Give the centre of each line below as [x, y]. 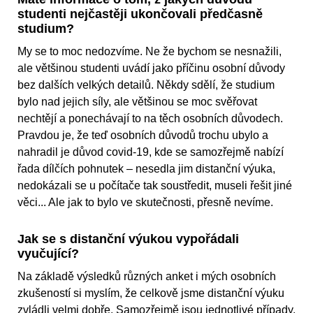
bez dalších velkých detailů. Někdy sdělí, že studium [146, 85]
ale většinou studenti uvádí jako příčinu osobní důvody [151, 68]
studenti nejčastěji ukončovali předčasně [140, 14]
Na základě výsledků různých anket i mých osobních [147, 277]
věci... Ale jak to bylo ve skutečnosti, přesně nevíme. [145, 203]
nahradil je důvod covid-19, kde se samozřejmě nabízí [151, 152]
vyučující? [48, 254]
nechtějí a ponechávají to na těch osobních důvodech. [150, 119]
